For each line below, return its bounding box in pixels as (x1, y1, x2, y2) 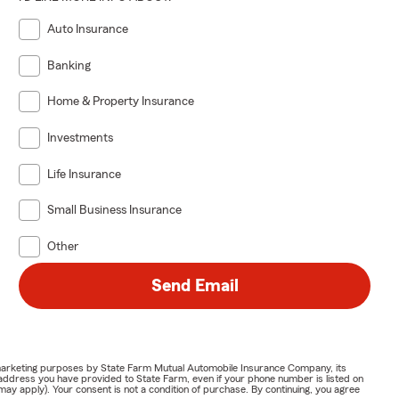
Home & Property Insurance (47, 95, 195, 109)
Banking (47, 59, 92, 72)
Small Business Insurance (47, 204, 183, 217)
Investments (47, 131, 114, 144)
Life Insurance (47, 167, 122, 181)
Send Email (151, 276, 239, 295)
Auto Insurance (47, 22, 129, 36)
